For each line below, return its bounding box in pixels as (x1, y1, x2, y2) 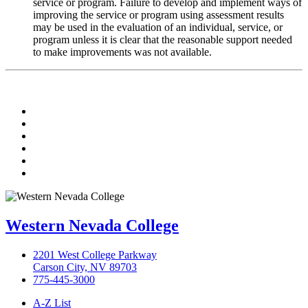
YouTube (32, 154, 72, 166)
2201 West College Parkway (33, 249, 157, 261)
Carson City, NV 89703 (33, 261, 137, 274)
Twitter (32, 129, 63, 142)
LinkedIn (32, 142, 72, 154)
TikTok (32, 104, 64, 117)
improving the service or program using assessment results (33, 9, 284, 21)
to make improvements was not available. (33, 46, 212, 58)
